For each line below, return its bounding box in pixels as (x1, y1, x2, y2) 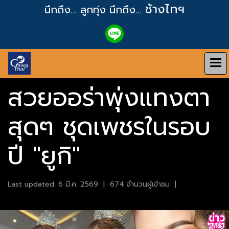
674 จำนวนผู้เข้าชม (110, 179, 170, 190)
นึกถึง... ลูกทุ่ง (44, 2, 109, 17)
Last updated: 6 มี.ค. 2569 (8, 179, 98, 190)
